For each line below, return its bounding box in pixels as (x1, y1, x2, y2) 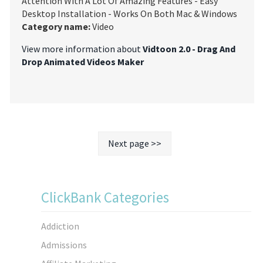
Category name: (22, 21, 90, 33)
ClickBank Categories (41, 188, 169, 207)
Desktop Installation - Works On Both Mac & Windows (22, 8, 237, 20)
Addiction (41, 220, 79, 232)
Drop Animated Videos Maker (22, 56, 144, 68)
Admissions (41, 238, 87, 251)
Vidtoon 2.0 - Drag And (143, 43, 235, 55)
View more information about (22, 43, 143, 55)
